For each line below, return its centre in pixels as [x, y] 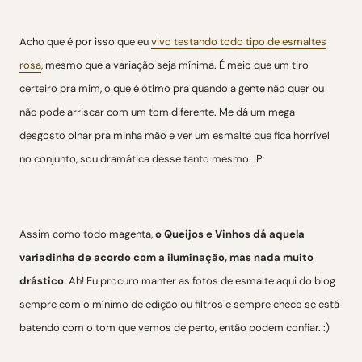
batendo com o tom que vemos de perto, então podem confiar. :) [175, 328]
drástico [42, 281]
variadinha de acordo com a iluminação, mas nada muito [166, 257]
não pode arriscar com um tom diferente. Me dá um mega [157, 112]
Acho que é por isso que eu [85, 42]
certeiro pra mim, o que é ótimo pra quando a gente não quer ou [172, 88]
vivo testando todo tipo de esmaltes [239, 42]
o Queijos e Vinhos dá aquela [230, 234]
